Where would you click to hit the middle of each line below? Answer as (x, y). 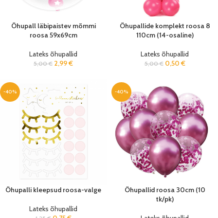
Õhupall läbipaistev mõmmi (53, 26)
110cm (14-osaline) (165, 35)
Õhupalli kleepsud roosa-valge (53, 190)
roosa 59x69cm (53, 35)
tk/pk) (165, 199)
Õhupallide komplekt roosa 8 (165, 26)
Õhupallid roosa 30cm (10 (165, 190)
